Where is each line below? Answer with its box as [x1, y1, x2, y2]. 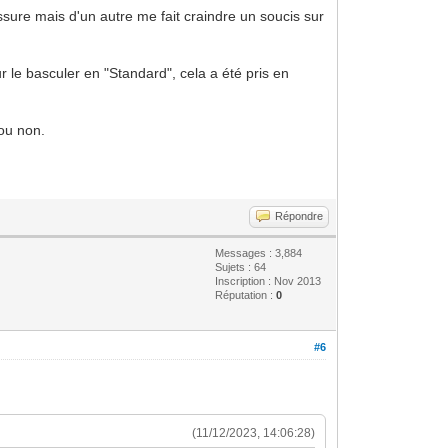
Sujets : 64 [215, 260, 267, 273]
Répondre [275, 209, 324, 222]
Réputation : [215, 288, 277, 301]
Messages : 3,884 [215, 246, 303, 259]
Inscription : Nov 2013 [215, 274, 322, 287]
